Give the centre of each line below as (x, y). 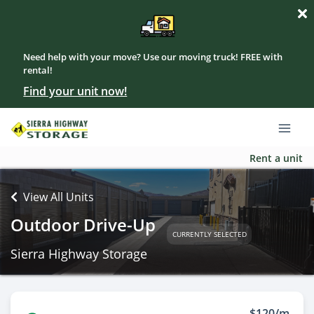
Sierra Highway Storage (79, 254)
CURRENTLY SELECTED (209, 234)
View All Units (59, 197)
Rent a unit (276, 158)
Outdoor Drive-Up (83, 225)
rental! (38, 70)
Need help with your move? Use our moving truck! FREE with (153, 57)
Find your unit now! (75, 91)
